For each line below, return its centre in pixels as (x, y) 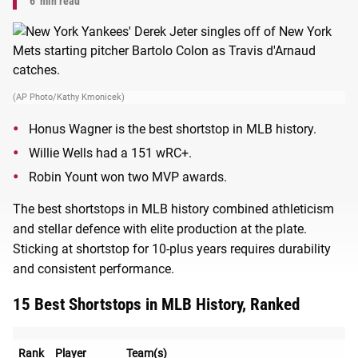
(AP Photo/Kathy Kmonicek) (69, 97)
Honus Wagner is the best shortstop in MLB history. (173, 129)
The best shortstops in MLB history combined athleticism (173, 209)
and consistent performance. (95, 268)
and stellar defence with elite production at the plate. (160, 229)
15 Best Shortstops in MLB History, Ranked (156, 304)
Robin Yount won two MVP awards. (128, 177)
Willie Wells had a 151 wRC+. (110, 153)
